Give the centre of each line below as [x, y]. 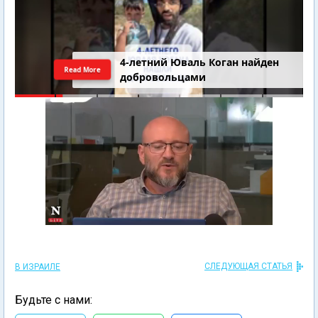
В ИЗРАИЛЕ [38, 267]
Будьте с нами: [54, 300]
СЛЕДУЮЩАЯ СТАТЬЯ [248, 266]
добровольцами [163, 77]
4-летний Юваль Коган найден [200, 62]
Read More [83, 69]
